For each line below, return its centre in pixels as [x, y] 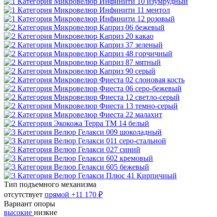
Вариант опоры [30, 203]
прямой [58, 194]
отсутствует [23, 194]
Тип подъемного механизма [50, 184]
